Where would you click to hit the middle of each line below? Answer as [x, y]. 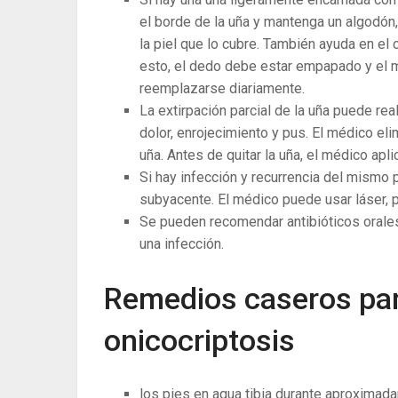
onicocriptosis [199, 340]
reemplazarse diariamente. [222, 89]
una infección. [182, 244]
